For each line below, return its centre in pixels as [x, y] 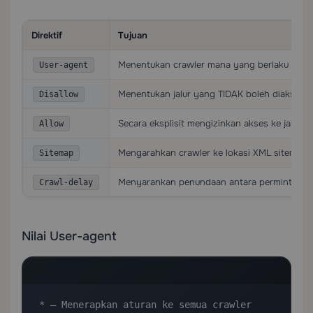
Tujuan [133, 35]
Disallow [59, 94]
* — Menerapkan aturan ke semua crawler [145, 305]
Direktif [47, 35]
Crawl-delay [66, 182]
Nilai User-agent [69, 236]
